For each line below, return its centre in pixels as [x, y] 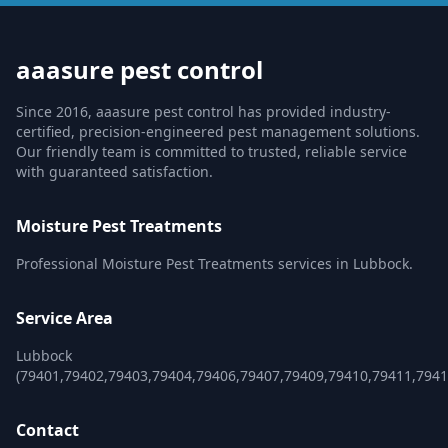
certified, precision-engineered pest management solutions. [218, 131]
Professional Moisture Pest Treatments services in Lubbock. [214, 263]
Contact [47, 430]
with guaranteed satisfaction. [114, 171]
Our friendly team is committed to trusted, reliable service [211, 151]
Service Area [64, 318]
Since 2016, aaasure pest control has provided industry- [203, 111]
